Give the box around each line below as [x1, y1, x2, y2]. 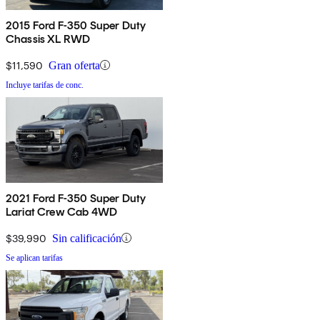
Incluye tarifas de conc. [6, 79, 84, 90]
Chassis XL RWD [6, 31, 91, 46]
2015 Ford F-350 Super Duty [6, 18, 146, 32]
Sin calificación [52, 231, 121, 244]
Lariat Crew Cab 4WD [6, 204, 118, 219]
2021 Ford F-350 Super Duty [6, 191, 146, 205]
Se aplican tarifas [6, 252, 63, 263]
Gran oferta [49, 59, 100, 71]
